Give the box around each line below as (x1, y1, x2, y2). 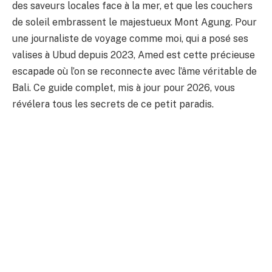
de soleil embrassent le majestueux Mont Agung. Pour (12, 16, 257, 28)
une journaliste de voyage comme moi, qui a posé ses (12, 32, 248, 44)
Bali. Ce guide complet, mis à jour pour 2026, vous (12, 81, 235, 93)
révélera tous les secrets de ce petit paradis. (12, 98, 214, 110)
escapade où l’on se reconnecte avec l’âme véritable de (12, 65, 257, 77)
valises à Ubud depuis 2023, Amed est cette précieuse (12, 49, 255, 61)
